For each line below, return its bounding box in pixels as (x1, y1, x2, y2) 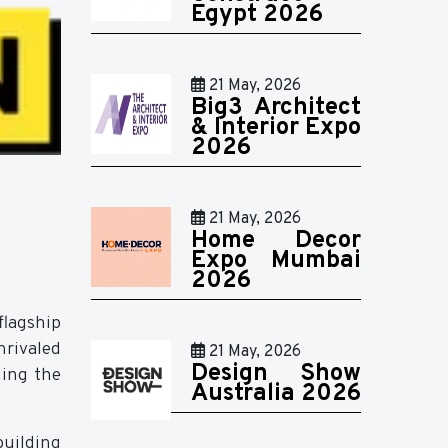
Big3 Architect (191, 93, 361, 123)
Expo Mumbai (191, 246, 361, 276)
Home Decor (191, 226, 361, 256)
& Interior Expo (191, 113, 361, 143)
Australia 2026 (191, 379, 361, 409)
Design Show (191, 359, 361, 389)
